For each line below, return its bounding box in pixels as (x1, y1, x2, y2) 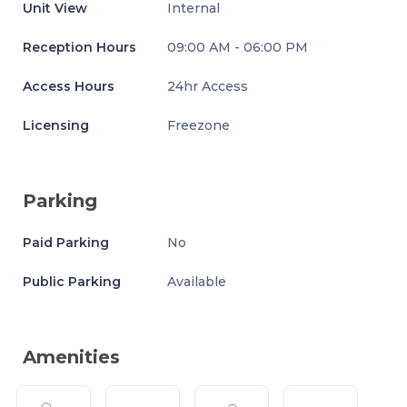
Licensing (23, 117, 89, 134)
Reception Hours (23, 39, 136, 55)
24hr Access (167, 78, 249, 94)
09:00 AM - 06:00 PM (167, 39, 309, 55)
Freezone (167, 117, 231, 134)
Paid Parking (23, 234, 109, 251)
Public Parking (23, 273, 121, 290)
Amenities (23, 346, 120, 368)
